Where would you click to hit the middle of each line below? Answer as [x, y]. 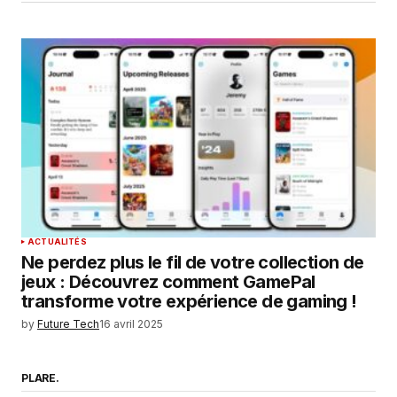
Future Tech [68, 324]
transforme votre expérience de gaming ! [189, 302]
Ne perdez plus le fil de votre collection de [193, 263]
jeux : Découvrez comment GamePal [168, 282]
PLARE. [40, 378]
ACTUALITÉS [57, 242]
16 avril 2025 [131, 324]
